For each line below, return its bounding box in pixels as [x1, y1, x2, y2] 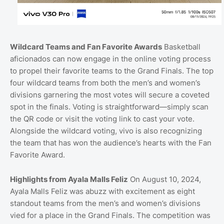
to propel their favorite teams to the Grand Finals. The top [10, 65, 213, 75]
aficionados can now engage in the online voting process [10, 53, 211, 63]
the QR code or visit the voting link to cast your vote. [10, 113, 194, 123]
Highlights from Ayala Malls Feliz [10, 174, 128, 184]
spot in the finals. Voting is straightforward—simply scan [10, 101, 208, 111]
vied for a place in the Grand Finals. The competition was [10, 210, 210, 220]
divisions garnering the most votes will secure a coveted [10, 89, 209, 99]
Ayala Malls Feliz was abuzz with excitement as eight [10, 186, 195, 196]
